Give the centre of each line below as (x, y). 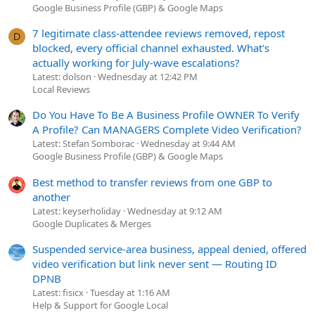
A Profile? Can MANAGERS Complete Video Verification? (167, 130)
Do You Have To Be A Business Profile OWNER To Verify (166, 115)
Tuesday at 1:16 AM (130, 293)
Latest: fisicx (58, 293)
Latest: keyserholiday (77, 211)
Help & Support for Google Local (100, 306)
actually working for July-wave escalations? (136, 63)
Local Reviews (61, 90)
